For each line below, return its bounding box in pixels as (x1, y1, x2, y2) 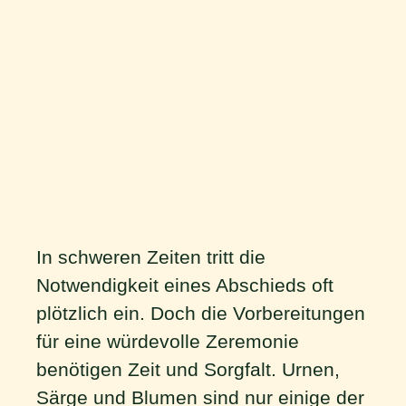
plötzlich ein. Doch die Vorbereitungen (36, 303, 365, 324)
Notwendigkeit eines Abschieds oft (36, 275, 333, 295)
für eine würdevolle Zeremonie (36, 331, 299, 352)
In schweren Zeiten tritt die (36, 246, 266, 267)
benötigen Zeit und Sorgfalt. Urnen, (36, 359, 340, 380)
